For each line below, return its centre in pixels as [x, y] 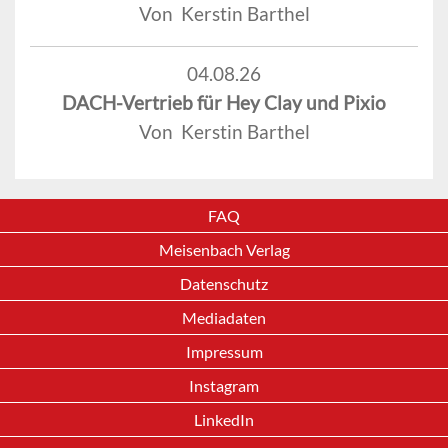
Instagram [224, 385]
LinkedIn [224, 419]
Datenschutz [224, 283]
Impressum [224, 351]
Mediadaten [224, 317]
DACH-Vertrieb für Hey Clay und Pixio [224, 103]
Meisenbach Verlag [224, 249]
